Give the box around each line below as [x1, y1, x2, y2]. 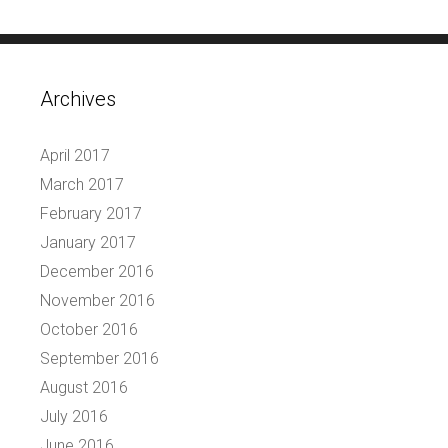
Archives [40, 86, 116, 111]
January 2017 [40, 232, 136, 252]
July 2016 [40, 406, 108, 426]
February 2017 [40, 203, 142, 223]
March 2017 [40, 174, 124, 194]
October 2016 [40, 319, 138, 339]
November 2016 [40, 290, 155, 310]
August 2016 [40, 377, 128, 397]
